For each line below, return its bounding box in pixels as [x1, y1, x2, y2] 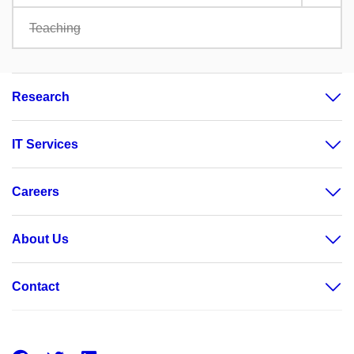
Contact [12, 280, 59, 294]
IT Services [12, 137, 78, 152]
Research [12, 90, 70, 104]
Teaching [29, 21, 81, 36]
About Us [12, 232, 69, 247]
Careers [12, 185, 59, 199]
